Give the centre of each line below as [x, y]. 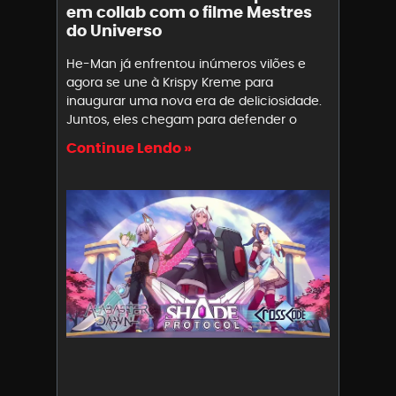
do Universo [114, 30]
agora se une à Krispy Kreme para [170, 82]
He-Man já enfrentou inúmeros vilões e [186, 64]
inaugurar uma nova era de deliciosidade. [194, 101]
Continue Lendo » [129, 148]
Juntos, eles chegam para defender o [182, 119]
